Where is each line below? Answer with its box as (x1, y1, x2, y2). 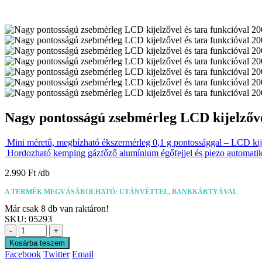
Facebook (5, 249, 41, 259)
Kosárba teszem (9, 238, 65, 247)
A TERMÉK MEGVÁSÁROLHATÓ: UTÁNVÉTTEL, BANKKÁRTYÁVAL (5, 187, 237, 196)
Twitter (43, 249, 70, 259)
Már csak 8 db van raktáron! (5, 203, 109, 213)
